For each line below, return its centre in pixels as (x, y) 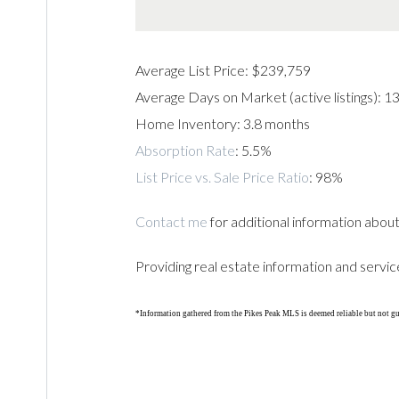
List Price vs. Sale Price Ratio (223, 177)
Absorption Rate (186, 151)
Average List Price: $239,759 (224, 70)
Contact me (172, 222)
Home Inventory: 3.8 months (223, 124)
